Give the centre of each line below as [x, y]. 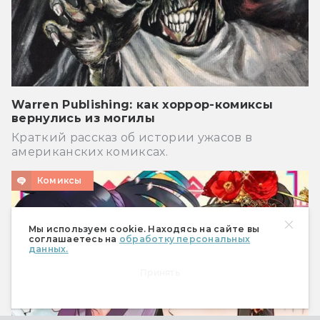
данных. [49, 249]
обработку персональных [185, 239]
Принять [160, 272]
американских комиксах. [90, 152]
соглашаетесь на [74, 239]
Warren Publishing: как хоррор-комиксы [142, 105]
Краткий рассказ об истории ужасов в [132, 138]
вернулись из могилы [84, 119]
